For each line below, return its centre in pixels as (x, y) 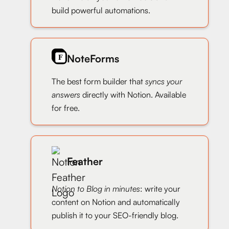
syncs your (164, 81)
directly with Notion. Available (133, 94)
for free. (66, 108)
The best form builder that (98, 81)
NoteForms (93, 59)
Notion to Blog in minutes (96, 188)
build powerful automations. (101, 10)
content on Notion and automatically (116, 202)
